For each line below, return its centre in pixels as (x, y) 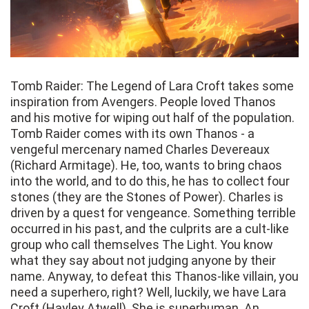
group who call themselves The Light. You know (142, 245)
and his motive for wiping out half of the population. (152, 118)
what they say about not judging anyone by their (143, 261)
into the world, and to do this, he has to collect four (150, 181)
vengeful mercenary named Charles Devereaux (140, 150)
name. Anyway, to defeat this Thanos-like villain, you (154, 277)
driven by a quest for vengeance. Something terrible (153, 213)
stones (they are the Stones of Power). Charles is (147, 197)
